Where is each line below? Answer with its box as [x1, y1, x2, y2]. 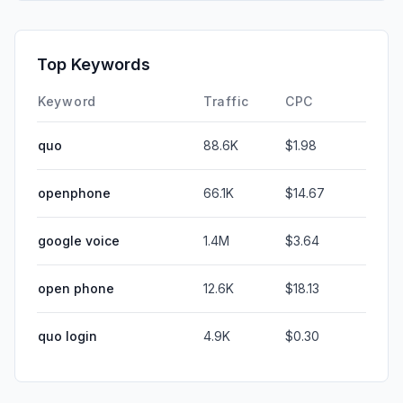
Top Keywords [37, 54, 150, 74]
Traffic [203, 93, 249, 109]
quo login [38, 327, 97, 344]
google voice [38, 232, 120, 248]
